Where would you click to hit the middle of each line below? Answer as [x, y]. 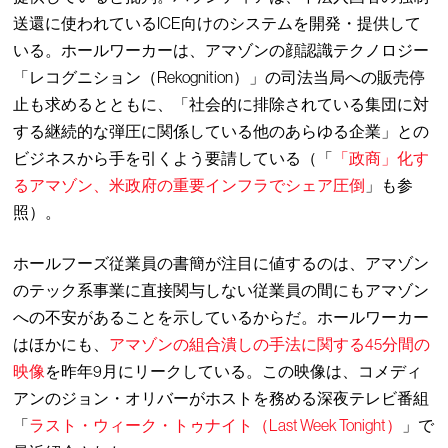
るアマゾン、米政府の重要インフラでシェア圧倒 [189, 185]
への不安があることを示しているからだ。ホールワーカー [221, 317]
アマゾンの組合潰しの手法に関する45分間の [270, 344]
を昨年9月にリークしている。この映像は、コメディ [234, 371]
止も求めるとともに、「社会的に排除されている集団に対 [221, 104]
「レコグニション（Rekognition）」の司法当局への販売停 [219, 77]
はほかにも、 [61, 344]
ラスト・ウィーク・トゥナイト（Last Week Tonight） [216, 425]
